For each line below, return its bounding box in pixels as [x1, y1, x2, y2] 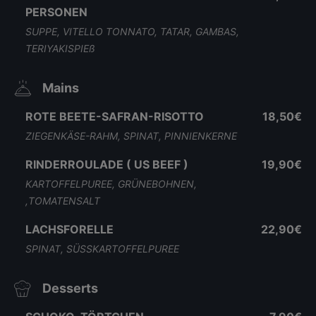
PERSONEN [25, 5, 87, 19]
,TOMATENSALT [25, 195, 100, 207]
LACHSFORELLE [25, 222, 114, 236]
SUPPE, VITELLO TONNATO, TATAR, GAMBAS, [25, 25, 239, 37]
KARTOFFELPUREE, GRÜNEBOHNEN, [25, 178, 197, 190]
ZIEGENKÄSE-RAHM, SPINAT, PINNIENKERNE [25, 130, 237, 142]
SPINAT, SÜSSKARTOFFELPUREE [25, 243, 179, 255]
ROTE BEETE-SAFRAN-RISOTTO [25, 109, 204, 123]
